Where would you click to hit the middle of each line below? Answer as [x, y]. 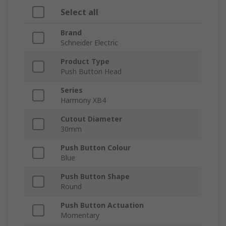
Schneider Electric [89, 43]
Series [72, 90]
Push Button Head [91, 72]
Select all [79, 12]
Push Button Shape [95, 177]
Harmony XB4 [83, 100]
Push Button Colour [96, 148]
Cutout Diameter [91, 119]
